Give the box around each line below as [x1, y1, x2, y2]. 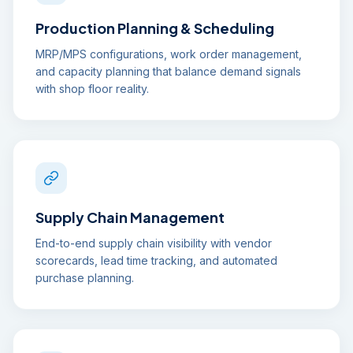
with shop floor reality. [35, 82, 149, 95]
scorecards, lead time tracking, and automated [35, 254, 277, 267]
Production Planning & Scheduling [35, 19, 274, 37]
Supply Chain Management [35, 208, 225, 226]
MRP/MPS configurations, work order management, [35, 47, 302, 61]
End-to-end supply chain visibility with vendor [35, 236, 272, 250]
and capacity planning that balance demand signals [35, 65, 301, 78]
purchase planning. [35, 271, 134, 284]
